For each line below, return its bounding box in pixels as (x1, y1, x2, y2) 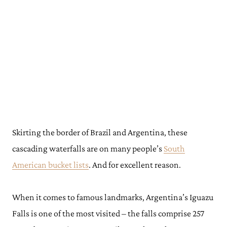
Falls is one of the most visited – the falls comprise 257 (12, 208, 204, 218)
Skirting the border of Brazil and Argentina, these (12, 127, 187, 137)
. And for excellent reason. (89, 160, 181, 170)
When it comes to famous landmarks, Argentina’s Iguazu (12, 192, 213, 202)
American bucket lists (12, 160, 89, 170)
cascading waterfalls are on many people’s (12, 143, 164, 154)
